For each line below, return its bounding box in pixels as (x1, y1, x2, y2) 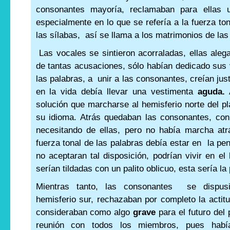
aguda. (198, 87, 225, 97)
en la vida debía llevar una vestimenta (35, 87, 198, 97)
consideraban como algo (35, 207, 133, 218)
